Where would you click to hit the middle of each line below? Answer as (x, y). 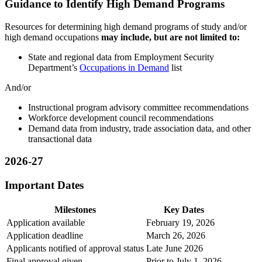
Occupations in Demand (124, 67)
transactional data (62, 139)
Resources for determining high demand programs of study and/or (126, 26)
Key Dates (184, 209)
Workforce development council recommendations (122, 118)
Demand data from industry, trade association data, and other (139, 128)
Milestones (75, 209)
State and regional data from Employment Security (121, 57)
